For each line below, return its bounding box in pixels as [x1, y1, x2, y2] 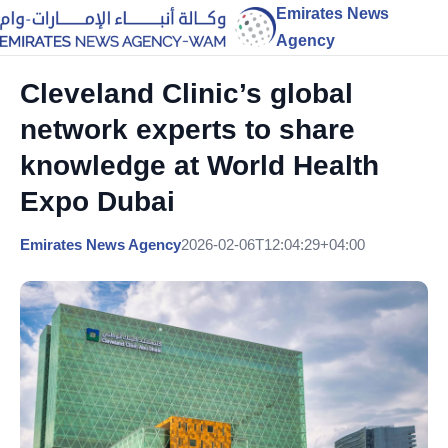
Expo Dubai [20, 186, 175, 217]
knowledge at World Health [20, 150, 379, 181]
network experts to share [20, 114, 355, 145]
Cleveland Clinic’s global [20, 78, 353, 109]
